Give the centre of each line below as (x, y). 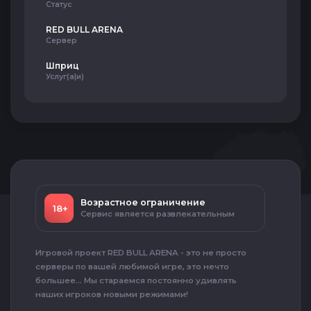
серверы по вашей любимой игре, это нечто (132, 267)
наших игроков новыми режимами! (112, 294)
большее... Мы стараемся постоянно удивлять (136, 280)
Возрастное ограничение (143, 202)
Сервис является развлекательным (158, 214)
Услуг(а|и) (65, 77)
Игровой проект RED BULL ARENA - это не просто (141, 253)
